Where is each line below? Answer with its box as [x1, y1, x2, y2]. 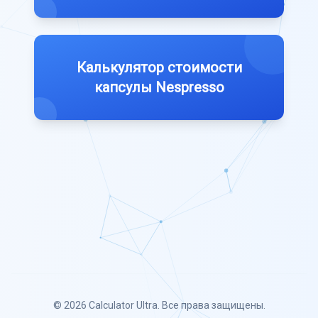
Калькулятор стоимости [76, 58, 242, 76]
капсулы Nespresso [94, 78, 224, 96]
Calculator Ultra [88, 299, 158, 311]
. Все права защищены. [157, 299, 265, 311]
